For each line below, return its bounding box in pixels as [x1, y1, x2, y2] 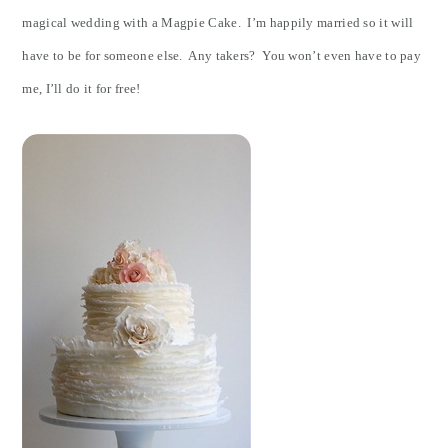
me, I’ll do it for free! [22, 81, 141, 96]
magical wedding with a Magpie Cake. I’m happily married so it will [22, 15, 414, 30]
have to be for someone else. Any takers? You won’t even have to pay [22, 48, 422, 63]
